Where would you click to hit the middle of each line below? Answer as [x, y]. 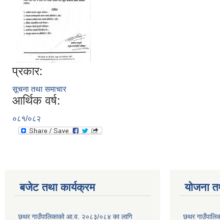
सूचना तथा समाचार [39, 89]
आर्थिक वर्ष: [36, 100]
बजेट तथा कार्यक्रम [57, 187]
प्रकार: [27, 71]
